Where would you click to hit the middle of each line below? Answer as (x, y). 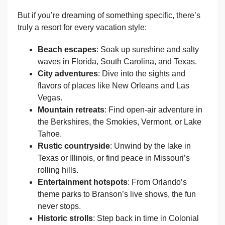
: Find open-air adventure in (153, 110)
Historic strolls (65, 218)
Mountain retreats (71, 110)
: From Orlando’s (157, 182)
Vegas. (50, 98)
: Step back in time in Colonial (146, 218)
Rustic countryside (74, 146)
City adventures (68, 74)
